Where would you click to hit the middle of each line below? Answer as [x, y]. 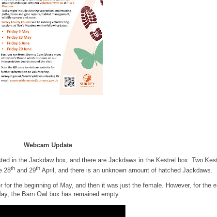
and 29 [25, 170]
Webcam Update [48, 145]
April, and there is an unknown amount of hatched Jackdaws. [126, 170]
